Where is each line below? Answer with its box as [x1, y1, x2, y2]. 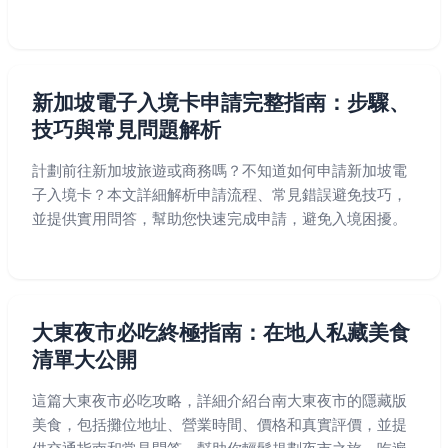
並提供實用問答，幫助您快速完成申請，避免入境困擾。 [32, 209, 407, 228]
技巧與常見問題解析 [32, 117, 221, 142]
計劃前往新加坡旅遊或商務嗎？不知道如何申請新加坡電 [32, 161, 407, 180]
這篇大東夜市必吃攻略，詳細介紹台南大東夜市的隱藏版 [32, 391, 407, 410]
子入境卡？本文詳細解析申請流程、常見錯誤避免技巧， [32, 185, 407, 204]
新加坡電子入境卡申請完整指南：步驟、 [32, 90, 410, 115]
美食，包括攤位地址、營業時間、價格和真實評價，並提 [32, 415, 407, 434]
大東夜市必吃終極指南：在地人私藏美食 [32, 320, 410, 345]
